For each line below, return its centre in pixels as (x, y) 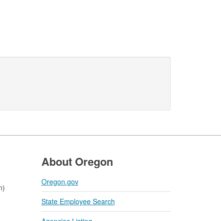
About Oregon (77, 162)
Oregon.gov (60, 182)
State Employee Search (78, 202)
